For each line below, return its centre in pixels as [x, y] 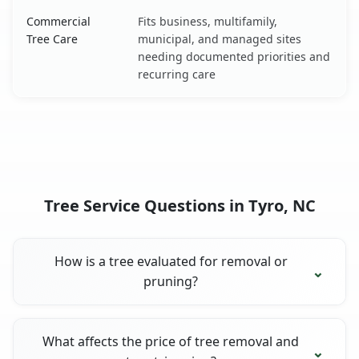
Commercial [58, 21]
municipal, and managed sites [220, 38]
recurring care [177, 74]
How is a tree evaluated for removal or [171, 261]
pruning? [171, 281]
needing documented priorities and [234, 56]
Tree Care [52, 38]
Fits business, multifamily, [208, 21]
